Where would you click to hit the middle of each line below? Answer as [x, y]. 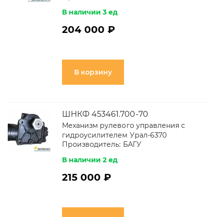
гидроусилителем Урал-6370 [114, 135]
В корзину [93, 72]
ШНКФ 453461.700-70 [105, 114]
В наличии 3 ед [90, 12]
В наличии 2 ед [90, 160]
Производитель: [92, 144]
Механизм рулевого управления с [124, 125]
